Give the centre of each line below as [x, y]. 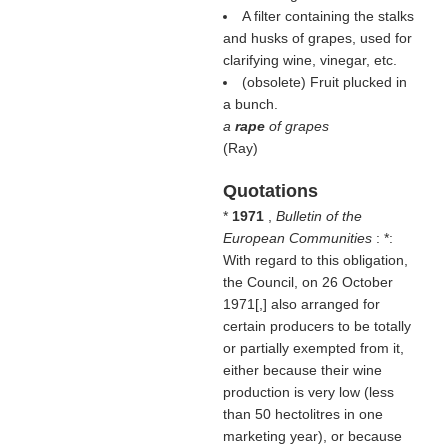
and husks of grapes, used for [317, 38]
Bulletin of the [318, 216]
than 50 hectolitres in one [302, 414]
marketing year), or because [312, 436]
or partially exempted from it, [313, 348]
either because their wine [302, 370]
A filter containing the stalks [327, 16]
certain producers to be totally [316, 326]
